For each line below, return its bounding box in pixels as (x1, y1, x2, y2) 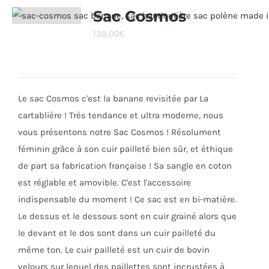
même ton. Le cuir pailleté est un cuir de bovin (18, 244, 210, 255)
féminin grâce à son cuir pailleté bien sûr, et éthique (18, 144, 233, 154)
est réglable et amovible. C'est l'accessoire (18, 177, 191, 188)
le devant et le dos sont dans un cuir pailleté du (18, 228, 216, 238)
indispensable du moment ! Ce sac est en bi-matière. (18, 194, 237, 205)
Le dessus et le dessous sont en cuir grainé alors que (18, 211, 237, 222)
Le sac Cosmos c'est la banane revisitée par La (18, 93, 208, 104)
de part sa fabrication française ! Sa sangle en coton (18, 160, 232, 171)
